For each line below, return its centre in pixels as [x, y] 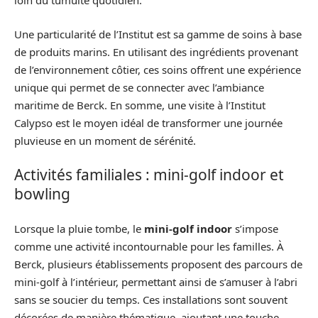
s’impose [255, 228]
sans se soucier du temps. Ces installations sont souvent [151, 299]
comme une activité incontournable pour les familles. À [149, 246]
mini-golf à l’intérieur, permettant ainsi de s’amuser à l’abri [156, 281]
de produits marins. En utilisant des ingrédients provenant [156, 51]
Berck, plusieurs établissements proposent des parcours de [158, 264]
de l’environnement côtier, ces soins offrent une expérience [158, 69]
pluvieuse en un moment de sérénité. [105, 140]
